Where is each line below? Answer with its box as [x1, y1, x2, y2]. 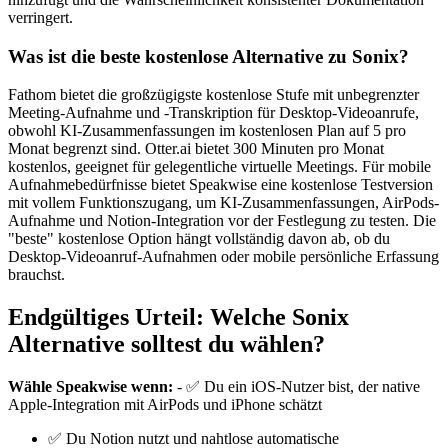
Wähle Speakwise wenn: [8, 378, 173, 396]
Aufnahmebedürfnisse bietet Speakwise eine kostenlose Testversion [8, 176, 433, 194]
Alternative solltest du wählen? [8, 331, 325, 358]
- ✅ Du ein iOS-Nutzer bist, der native [173, 378, 420, 396]
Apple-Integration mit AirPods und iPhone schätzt [8, 396, 322, 414]
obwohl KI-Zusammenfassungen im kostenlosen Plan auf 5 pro [8, 122, 406, 140]
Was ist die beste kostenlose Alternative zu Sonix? [8, 45, 409, 67]
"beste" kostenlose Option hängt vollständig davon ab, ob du [8, 230, 390, 248]
